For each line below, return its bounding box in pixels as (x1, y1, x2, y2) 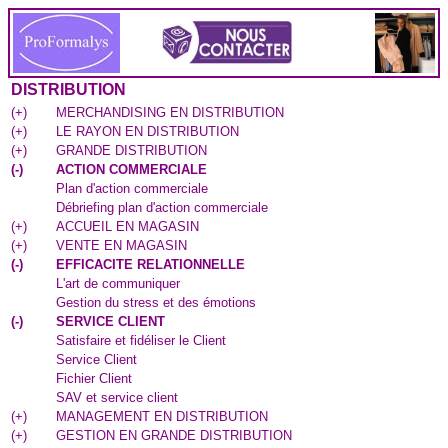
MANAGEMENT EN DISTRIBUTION (56, 409, 268, 424)
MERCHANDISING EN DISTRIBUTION (56, 105, 284, 120)
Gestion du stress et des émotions (56, 295, 256, 310)
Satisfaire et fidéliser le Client (56, 333, 226, 348)
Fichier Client (56, 371, 132, 386)
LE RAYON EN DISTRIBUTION (56, 124, 239, 139)
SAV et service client (56, 390, 178, 405)
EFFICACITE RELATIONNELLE (56, 257, 245, 272)
